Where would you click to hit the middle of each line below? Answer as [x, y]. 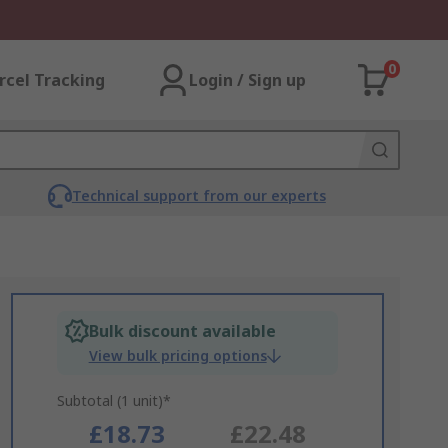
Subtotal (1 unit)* [113, 400]
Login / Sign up [247, 80]
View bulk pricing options [177, 355]
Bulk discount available [182, 331]
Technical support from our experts [198, 195]
